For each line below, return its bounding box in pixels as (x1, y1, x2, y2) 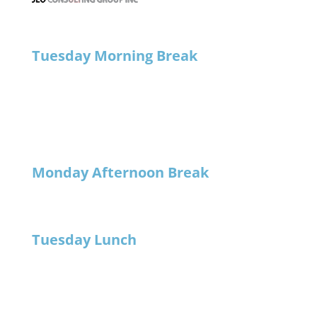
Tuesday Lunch (31, 230, 137, 250)
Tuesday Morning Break (31, 46, 197, 66)
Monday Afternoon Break (31, 163, 209, 183)
